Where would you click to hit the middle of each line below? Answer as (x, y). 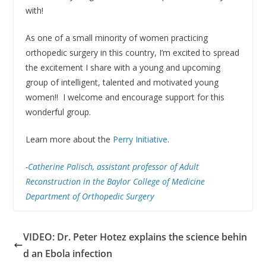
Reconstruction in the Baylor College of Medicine (115, 181)
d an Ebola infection (67, 253)
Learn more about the (69, 139)
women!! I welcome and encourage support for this (125, 97)
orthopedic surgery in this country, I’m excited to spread (132, 52)
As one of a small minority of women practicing (116, 37)
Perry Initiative (140, 139)
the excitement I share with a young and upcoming (123, 67)
